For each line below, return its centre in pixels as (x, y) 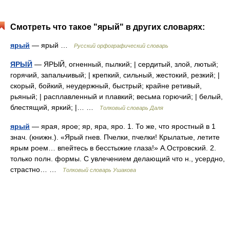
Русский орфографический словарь (121, 46)
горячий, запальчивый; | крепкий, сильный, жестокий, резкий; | (115, 75)
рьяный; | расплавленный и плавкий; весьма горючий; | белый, (117, 97)
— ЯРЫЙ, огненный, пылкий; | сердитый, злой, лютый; (125, 64)
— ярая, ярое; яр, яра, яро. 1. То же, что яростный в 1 (123, 126)
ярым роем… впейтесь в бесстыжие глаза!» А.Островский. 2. (113, 148)
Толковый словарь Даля (131, 108)
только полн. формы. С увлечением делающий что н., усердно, (118, 159)
